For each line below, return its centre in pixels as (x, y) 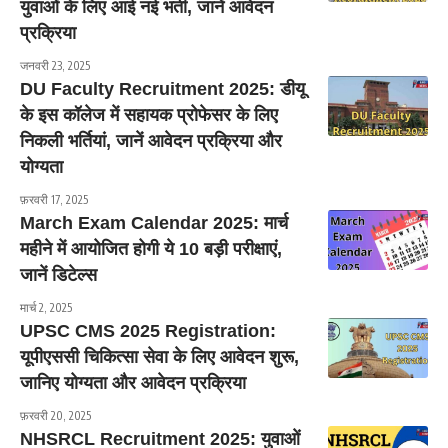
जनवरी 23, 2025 (55, 65)
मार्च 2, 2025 (46, 307)
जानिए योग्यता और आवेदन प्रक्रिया (133, 383)
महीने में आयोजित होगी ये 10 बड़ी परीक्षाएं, (151, 249)
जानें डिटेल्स (58, 275)
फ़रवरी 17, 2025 (54, 199)
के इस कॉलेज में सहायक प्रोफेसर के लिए (149, 115)
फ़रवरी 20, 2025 (55, 415)
